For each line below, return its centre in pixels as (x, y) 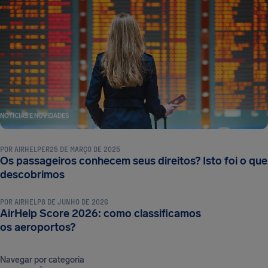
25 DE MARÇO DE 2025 (85, 149)
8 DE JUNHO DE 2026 (75, 201)
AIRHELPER (32, 149)
